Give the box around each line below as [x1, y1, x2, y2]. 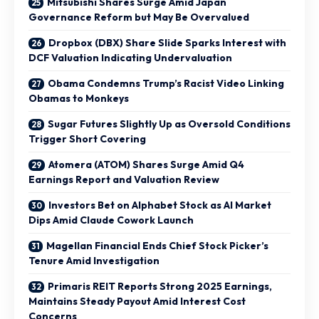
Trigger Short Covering [28, 132, 146, 145]
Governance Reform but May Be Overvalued [28, 10, 249, 23]
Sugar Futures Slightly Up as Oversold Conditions [48, 117, 291, 130]
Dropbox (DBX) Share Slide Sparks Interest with [48, 36, 286, 49]
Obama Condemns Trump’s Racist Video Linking [48, 76, 284, 90]
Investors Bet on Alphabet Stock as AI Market [48, 198, 271, 211]
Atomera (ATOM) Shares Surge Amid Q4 [48, 157, 244, 171]
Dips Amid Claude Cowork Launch [28, 213, 194, 226]
